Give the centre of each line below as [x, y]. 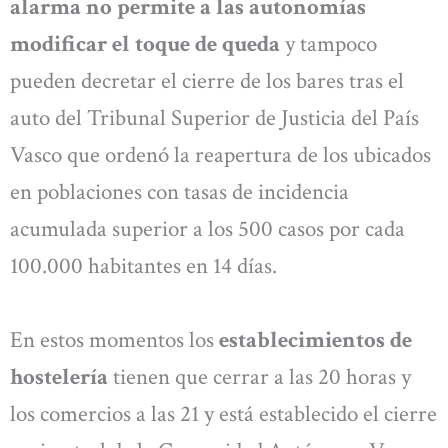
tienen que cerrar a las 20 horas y [259, 376]
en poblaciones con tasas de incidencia [179, 192]
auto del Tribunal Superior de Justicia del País [214, 118]
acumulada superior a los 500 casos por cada [207, 229]
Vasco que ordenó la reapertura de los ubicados [220, 155]
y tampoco [328, 44]
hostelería [59, 376]
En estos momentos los [114, 339]
